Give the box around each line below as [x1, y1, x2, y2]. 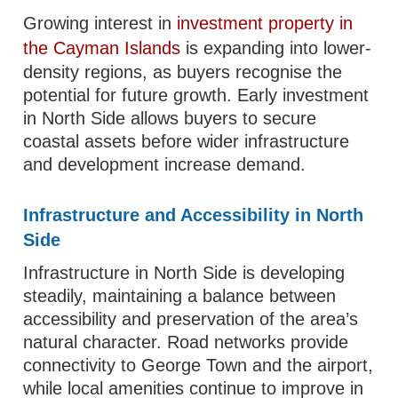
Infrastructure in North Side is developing [23, 263, 346, 283]
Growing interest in [23, 13, 178, 33]
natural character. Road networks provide [23, 332, 349, 352]
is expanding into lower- [180, 38, 372, 58]
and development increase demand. [23, 155, 306, 174]
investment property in [177, 13, 354, 33]
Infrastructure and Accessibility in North [23, 205, 364, 225]
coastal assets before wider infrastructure [23, 131, 350, 151]
